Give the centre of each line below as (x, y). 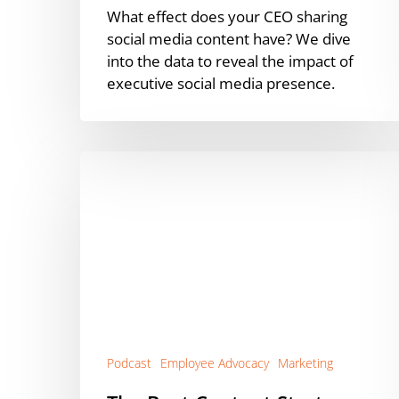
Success (106, 318)
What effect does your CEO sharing (227, 16)
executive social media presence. (221, 83)
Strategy (108, 229)
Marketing (305, 362)
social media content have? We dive (229, 38)
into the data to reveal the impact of (230, 61)
